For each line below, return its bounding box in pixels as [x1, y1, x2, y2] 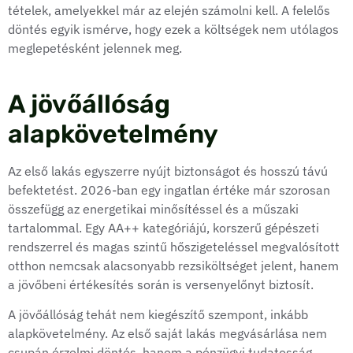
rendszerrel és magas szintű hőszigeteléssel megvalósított [8, 238, 340, 255]
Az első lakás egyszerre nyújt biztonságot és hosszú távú [8, 162, 328, 179]
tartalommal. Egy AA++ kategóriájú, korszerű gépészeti [8, 219, 319, 236]
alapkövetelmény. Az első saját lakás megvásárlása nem [8, 325, 327, 342]
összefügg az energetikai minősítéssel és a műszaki [8, 200, 299, 217]
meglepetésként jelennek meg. [8, 39, 182, 56]
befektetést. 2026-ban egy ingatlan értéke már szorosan [8, 181, 330, 198]
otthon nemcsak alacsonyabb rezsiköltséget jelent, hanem [8, 257, 339, 273]
